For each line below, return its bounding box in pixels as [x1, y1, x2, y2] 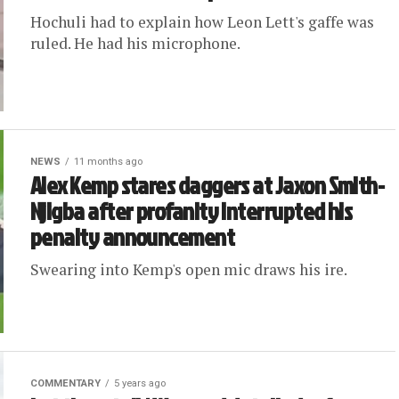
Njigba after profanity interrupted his [30, 194, 353, 228]
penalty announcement [30, 220, 235, 254]
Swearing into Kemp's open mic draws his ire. [30, 259, 347, 280]
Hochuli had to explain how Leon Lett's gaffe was [30, 12, 374, 32]
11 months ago [74, 156, 142, 167]
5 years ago [114, 378, 166, 389]
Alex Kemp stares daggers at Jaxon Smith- [30, 168, 385, 202]
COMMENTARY [30, 378, 101, 389]
